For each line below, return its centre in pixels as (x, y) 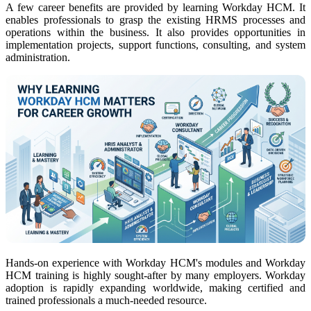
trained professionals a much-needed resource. (106, 300)
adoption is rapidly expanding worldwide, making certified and (155, 287)
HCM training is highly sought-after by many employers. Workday (155, 275)
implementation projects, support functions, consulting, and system (155, 45)
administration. (38, 58)
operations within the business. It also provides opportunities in (155, 33)
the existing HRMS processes (216, 20)
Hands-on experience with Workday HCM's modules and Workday (155, 262)
